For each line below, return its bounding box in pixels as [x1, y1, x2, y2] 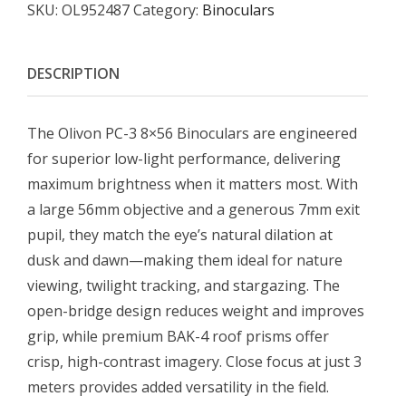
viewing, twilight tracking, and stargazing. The [27, 275, 340, 295]
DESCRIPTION [27, 63, 120, 83]
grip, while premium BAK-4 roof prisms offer [27, 325, 329, 346]
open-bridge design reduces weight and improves [27, 300, 364, 321]
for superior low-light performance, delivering [27, 148, 341, 169]
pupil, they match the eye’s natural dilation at [27, 224, 333, 245]
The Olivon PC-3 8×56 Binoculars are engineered [27, 122, 357, 143]
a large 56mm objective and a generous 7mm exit [27, 198, 360, 219]
